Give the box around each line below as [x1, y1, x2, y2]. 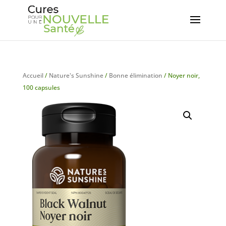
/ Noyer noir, [162, 71, 200, 80]
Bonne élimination [108, 71, 162, 80]
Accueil [22, 71, 43, 80]
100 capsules [22, 83, 60, 92]
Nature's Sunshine [48, 71, 103, 80]
